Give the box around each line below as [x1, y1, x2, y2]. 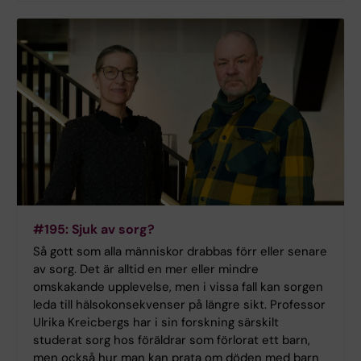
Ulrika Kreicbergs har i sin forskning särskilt [33, 313, 279, 330]
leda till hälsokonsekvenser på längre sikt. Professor [33, 296, 326, 313]
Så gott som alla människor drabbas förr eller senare [33, 243, 327, 259]
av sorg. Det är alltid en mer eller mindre [33, 260, 259, 277]
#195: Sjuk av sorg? [33, 220, 155, 238]
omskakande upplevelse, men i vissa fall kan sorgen [33, 278, 323, 295]
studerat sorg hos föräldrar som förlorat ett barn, [33, 331, 310, 348]
